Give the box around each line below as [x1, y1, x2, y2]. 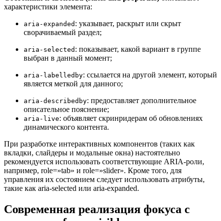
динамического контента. [24, 123, 109, 132]
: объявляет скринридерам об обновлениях [59, 114, 203, 123]
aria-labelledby [24, 72, 83, 79]
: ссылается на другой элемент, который [83, 71, 217, 79]
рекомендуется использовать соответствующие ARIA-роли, [4, 157, 204, 166]
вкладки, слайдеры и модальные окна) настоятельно [4, 148, 180, 157]
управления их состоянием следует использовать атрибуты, [4, 175, 205, 184]
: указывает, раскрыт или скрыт [75, 19, 181, 28]
